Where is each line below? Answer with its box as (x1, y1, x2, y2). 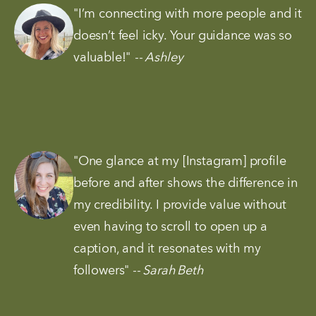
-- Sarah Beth (129, 265, 203, 278)
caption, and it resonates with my (73, 243, 262, 256)
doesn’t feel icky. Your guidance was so (73, 29, 292, 42)
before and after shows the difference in (73, 177, 298, 190)
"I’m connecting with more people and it (73, 7, 302, 20)
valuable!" (73, 51, 135, 64)
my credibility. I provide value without (73, 199, 286, 212)
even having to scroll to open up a (73, 221, 267, 234)
